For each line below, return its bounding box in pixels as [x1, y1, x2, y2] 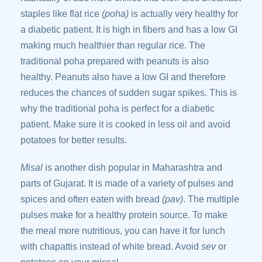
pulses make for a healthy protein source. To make [20, 210, 227, 220]
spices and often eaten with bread [20, 194, 162, 204]
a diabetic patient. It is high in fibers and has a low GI [20, 25, 237, 35]
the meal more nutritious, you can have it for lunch [20, 226, 225, 236]
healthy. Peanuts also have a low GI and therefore [20, 72, 226, 82]
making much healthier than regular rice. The [20, 40, 205, 50]
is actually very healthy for [129, 9, 238, 19]
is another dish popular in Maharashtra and [43, 163, 222, 173]
